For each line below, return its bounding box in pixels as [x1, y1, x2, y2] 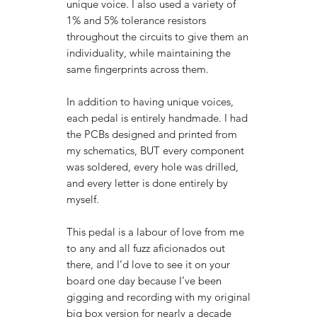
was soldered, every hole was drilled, [67, 159, 238, 173]
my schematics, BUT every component [67, 143, 244, 157]
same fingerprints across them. [67, 62, 209, 76]
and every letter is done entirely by [67, 175, 228, 190]
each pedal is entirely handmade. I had [67, 110, 248, 125]
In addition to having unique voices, [67, 94, 234, 108]
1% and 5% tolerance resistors [67, 13, 206, 27]
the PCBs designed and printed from [67, 127, 237, 141]
